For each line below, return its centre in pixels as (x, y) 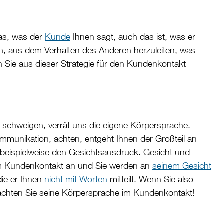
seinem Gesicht (182, 166)
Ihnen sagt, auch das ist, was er (133, 37)
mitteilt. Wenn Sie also (150, 179)
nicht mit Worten (76, 179)
